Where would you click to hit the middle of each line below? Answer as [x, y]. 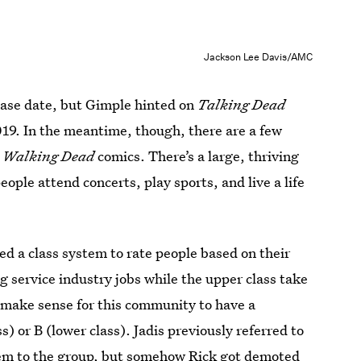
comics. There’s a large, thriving [199, 156]
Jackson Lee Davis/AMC [258, 57]
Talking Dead [242, 104]
